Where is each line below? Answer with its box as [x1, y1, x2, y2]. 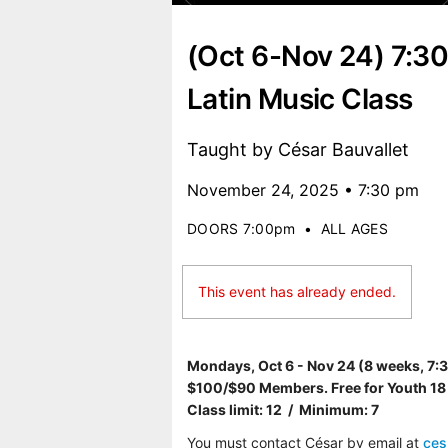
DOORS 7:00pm [187, 220, 296, 237]
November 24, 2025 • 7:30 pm [187, 180, 419, 200]
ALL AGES [320, 220, 389, 237]
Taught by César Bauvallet [187, 139, 409, 160]
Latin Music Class [187, 82, 413, 116]
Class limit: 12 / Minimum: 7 [187, 401, 379, 418]
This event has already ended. [198, 283, 396, 300]
